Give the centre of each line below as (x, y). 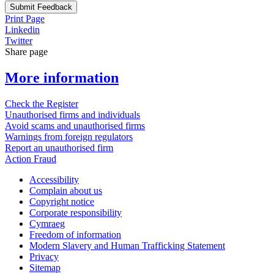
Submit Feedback (41, 7)
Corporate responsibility (76, 213)
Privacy (44, 257)
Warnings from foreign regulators (69, 137)
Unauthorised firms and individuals (72, 115)
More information (62, 78)
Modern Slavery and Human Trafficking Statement (127, 246)
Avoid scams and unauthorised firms (75, 126)
